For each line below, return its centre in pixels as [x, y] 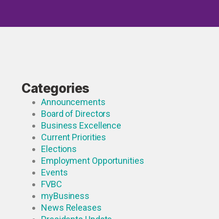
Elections [59, 149]
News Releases [71, 208]
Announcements [73, 102]
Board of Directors [76, 114]
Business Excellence [81, 125]
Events [55, 172]
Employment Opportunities [93, 161]
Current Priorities [74, 137]
